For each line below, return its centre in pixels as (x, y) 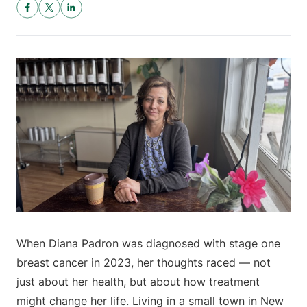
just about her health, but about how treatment (138, 282)
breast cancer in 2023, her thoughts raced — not (144, 263)
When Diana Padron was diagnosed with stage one (148, 244)
